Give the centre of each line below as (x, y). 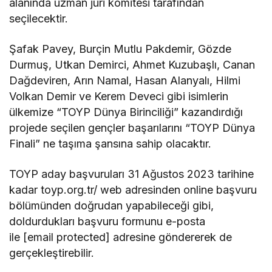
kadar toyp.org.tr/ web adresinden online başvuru (133, 189)
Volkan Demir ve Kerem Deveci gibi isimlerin (119, 96)
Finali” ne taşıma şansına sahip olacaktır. (110, 143)
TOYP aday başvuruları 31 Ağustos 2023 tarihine (132, 174)
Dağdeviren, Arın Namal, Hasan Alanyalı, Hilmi (125, 80)
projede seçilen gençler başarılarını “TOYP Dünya (132, 127)
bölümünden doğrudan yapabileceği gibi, (112, 205)
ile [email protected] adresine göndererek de (121, 237)
